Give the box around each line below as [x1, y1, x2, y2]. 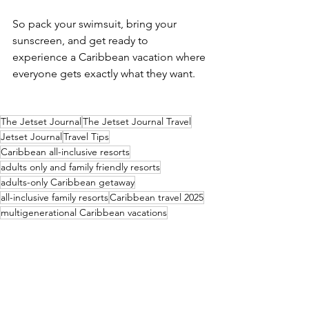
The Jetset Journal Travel [83, 115, 191, 128]
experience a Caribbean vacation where [12, 50, 208, 63]
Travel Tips [63, 130, 109, 143]
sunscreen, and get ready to [12, 34, 151, 47]
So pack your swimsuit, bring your [12, 17, 179, 30]
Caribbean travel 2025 [110, 191, 203, 203]
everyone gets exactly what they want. [12, 67, 195, 80]
